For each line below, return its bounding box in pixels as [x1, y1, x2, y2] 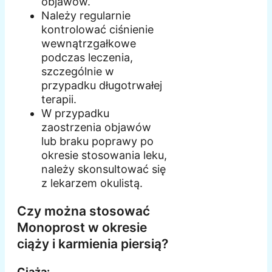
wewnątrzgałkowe [41, 37, 136, 50]
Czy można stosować [17, 203, 150, 219]
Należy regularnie [41, 9, 131, 22]
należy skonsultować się [41, 163, 166, 176]
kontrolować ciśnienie [41, 23, 154, 36]
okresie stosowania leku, [41, 149, 167, 162]
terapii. [41, 93, 76, 106]
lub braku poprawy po [41, 135, 154, 148]
